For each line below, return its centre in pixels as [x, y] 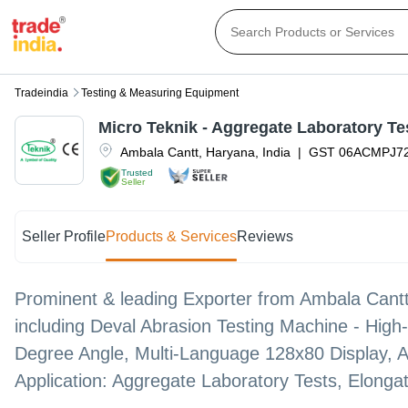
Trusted [137, 172]
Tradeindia [41, 93]
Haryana [230, 153]
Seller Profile [64, 237]
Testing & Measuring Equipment [160, 93]
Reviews [265, 237]
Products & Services [172, 237]
